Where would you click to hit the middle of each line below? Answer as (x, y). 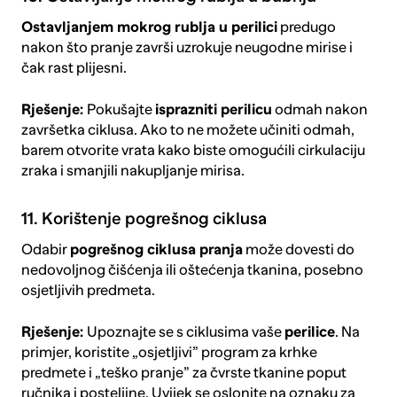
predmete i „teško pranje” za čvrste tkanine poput (183, 373)
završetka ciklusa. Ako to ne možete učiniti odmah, (187, 130)
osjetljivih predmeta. (88, 291)
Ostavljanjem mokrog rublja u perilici (149, 27)
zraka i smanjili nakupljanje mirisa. (132, 171)
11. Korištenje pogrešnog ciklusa (144, 218)
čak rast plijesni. (74, 68)
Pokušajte (121, 110)
